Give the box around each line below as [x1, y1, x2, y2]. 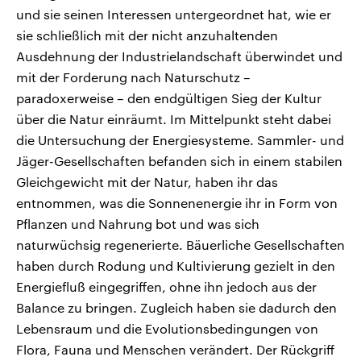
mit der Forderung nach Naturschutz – [16, 68, 251, 85]
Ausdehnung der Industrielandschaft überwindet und [16, 48, 342, 64]
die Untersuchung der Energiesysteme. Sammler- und [16, 131, 344, 147]
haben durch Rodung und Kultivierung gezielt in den [16, 257, 335, 273]
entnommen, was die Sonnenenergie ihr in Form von [16, 194, 338, 210]
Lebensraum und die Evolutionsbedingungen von [16, 320, 318, 336]
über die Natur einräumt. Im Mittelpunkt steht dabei [16, 110, 331, 127]
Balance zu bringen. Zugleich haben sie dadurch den [16, 299, 337, 315]
